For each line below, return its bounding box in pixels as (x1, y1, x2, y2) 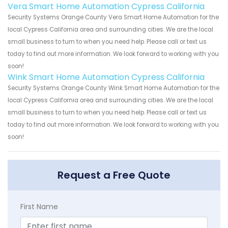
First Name (20, 202, 58, 212)
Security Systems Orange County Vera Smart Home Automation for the (8, 13, 219, 22)
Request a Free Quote (58, 168, 170, 183)
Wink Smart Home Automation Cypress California (8, 71, 205, 83)
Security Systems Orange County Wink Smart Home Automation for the (8, 84, 219, 93)
